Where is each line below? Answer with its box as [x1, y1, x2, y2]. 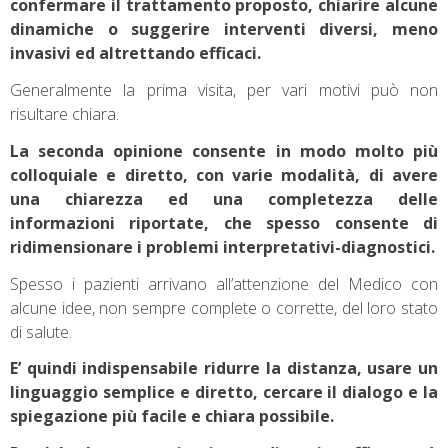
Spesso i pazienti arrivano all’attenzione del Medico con [10, 272, 438, 295]
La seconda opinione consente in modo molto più [10, 139, 438, 162]
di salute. [10, 320, 72, 343]
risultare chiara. [10, 102, 119, 125]
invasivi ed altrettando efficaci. [10, 42, 261, 65]
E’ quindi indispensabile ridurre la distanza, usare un [10, 357, 438, 380]
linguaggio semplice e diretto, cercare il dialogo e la [10, 381, 438, 404]
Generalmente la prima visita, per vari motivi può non [10, 78, 438, 101]
